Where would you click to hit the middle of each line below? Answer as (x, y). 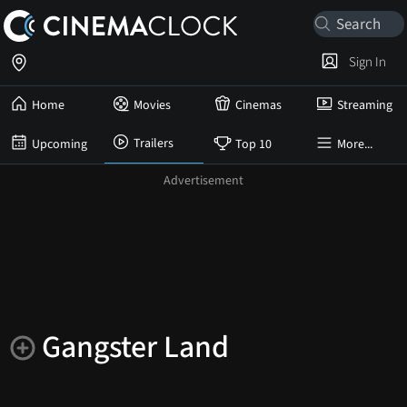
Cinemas (258, 105)
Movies (152, 105)
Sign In (365, 62)
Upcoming (60, 144)
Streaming (365, 105)
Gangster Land (135, 347)
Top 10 (253, 144)
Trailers (154, 144)
